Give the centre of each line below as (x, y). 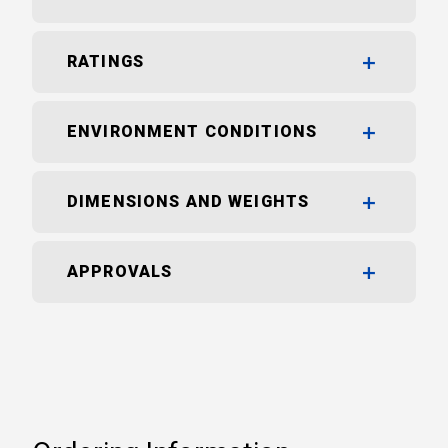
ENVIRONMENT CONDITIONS (192, 132)
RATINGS (105, 62)
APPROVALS (120, 272)
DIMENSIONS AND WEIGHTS (188, 202)
